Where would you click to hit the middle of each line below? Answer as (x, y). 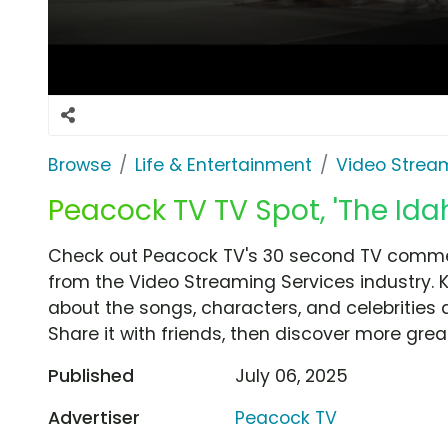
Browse (79, 164)
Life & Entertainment (223, 164)
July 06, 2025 (292, 375)
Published (91, 375)
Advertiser (94, 417)
